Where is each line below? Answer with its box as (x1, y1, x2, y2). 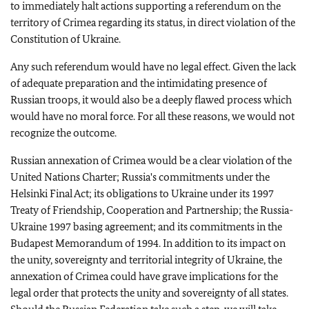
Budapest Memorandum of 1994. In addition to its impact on (10, 237, 286, 250)
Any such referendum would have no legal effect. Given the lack (10, 60, 296, 73)
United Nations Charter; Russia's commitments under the (10, 170, 270, 183)
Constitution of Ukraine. (10, 32, 121, 46)
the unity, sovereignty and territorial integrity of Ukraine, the (10, 253, 282, 266)
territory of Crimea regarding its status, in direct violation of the (10, 16, 295, 29)
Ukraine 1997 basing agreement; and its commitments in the (10, 220, 282, 233)
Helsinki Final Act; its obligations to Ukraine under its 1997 (10, 187, 274, 200)
